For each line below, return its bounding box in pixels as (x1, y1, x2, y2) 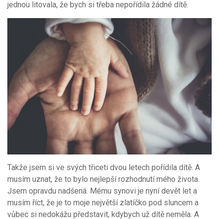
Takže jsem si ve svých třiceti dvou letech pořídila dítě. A (7, 162, 200, 172)
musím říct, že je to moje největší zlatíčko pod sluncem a (7, 197, 198, 207)
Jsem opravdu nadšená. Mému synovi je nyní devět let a (7, 186, 197, 196)
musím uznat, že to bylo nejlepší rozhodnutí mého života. (7, 174, 199, 184)
